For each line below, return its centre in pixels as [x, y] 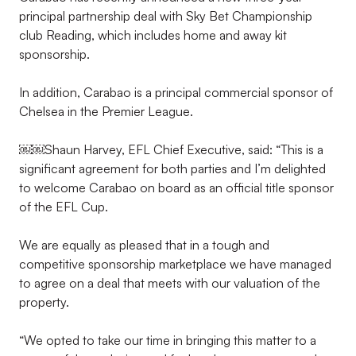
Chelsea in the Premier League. [106, 111]
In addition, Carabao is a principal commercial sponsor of [176, 92]
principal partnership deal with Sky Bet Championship [166, 16]
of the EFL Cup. [64, 207]
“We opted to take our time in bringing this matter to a [168, 340]
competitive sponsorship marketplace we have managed [175, 264]
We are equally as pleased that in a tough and [144, 245]
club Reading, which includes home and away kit [153, 35]
